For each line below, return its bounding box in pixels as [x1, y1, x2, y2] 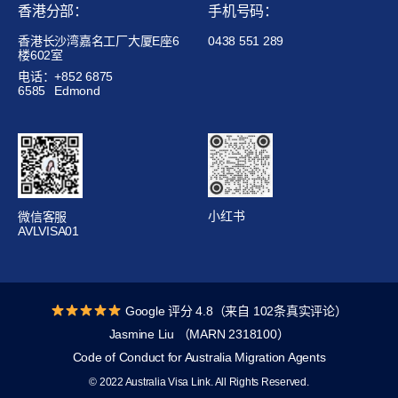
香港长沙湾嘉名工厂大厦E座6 [18, 33, 179, 48]
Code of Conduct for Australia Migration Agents [72, 349, 326, 364]
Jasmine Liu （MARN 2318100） [108, 326, 290, 341]
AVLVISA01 [18, 223, 79, 238]
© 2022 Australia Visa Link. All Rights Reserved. [89, 375, 309, 388]
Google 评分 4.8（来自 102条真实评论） [122, 303, 347, 318]
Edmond [54, 83, 100, 98]
